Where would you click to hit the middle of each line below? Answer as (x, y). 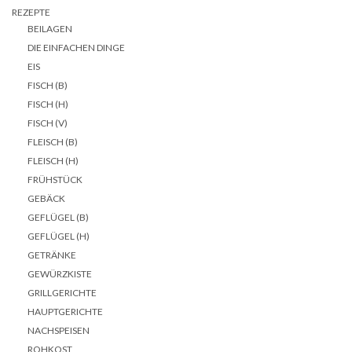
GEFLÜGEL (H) (59, 236)
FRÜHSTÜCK (55, 179)
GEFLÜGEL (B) (58, 217)
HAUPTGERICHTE (65, 311)
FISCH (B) (48, 85)
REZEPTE (31, 12)
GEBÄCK (46, 198)
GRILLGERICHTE (62, 292)
